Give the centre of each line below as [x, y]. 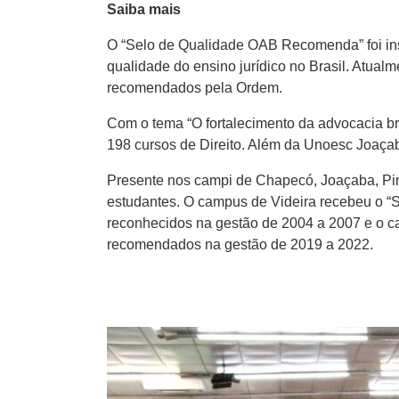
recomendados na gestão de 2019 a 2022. [240, 245]
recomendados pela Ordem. [195, 88]
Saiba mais [144, 10]
